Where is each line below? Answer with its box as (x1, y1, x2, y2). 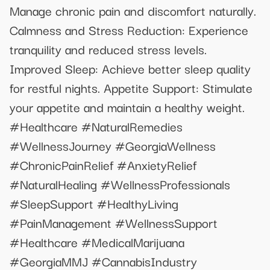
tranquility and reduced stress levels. (10, 39, 207, 59)
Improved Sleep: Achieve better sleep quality (10, 58, 251, 78)
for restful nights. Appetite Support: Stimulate (10, 78, 253, 98)
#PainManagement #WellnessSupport (10, 213, 218, 233)
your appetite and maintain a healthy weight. (10, 97, 245, 117)
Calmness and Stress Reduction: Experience (10, 20, 248, 40)
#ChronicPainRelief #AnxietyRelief (10, 155, 196, 175)
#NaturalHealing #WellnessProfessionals (10, 174, 230, 194)
